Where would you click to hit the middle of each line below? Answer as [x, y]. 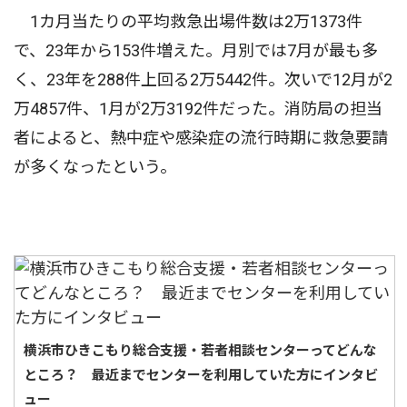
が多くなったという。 [95, 166]
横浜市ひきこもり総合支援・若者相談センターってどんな [200, 350]
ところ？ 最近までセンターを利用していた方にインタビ [201, 375]
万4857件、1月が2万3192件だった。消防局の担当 [198, 108]
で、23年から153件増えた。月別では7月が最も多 [196, 50]
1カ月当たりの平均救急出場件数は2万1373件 [188, 21]
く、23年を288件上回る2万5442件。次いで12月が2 [203, 79]
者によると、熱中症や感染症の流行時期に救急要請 [201, 137]
